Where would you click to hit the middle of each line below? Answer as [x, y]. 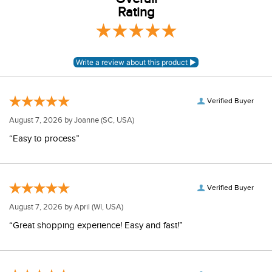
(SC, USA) [117, 120]
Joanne [87, 120]
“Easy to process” [44, 139]
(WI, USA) [107, 207]
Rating [136, 12]
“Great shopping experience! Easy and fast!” [96, 226]
